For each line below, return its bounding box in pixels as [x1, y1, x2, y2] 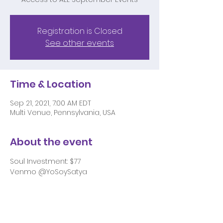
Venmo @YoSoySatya [10, 167, 87, 177]
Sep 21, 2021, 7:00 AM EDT [10, 98, 91, 108]
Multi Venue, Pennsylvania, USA [10, 108, 115, 117]
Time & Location [10, 77, 91, 91]
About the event [10, 135, 93, 149]
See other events [45, 37, 114, 49]
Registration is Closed [37, 25, 122, 37]
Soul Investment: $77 [10, 156, 83, 166]
